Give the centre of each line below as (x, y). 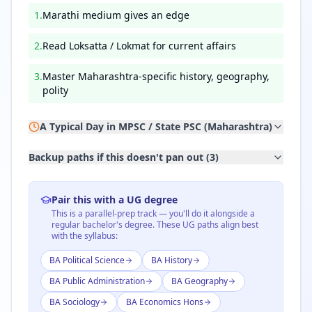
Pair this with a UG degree (115, 200)
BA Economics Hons (165, 302)
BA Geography (200, 281)
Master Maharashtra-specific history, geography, (156, 76)
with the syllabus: (85, 236)
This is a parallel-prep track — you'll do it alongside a (153, 213)
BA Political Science (87, 260)
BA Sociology (75, 302)
